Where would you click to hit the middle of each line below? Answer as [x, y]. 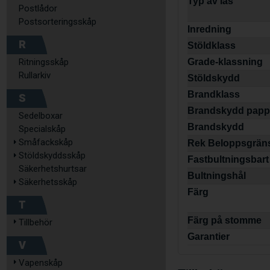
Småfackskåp [46, 142]
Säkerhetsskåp [48, 182]
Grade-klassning [225, 62]
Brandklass [214, 95]
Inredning [210, 30]
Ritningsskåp [44, 62]
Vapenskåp [41, 263]
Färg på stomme [225, 221]
